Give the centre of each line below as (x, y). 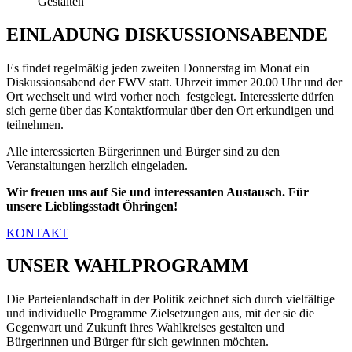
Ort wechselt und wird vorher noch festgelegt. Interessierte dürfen (170, 96)
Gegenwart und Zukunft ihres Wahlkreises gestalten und (145, 328)
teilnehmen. (37, 124)
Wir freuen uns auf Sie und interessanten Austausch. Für (158, 192)
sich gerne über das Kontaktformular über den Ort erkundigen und (170, 110)
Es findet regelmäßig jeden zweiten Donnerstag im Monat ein (158, 68)
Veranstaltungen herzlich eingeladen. (97, 165)
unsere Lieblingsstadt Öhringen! (92, 206)
